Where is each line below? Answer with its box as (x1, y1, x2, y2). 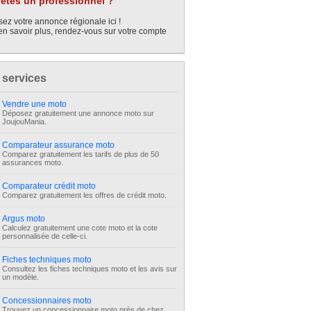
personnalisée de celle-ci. (2, 232, 87, 240)
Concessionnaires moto (2, 296, 92, 305)
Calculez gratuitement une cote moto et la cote (2, 224, 158, 232)
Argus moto (2, 214, 45, 224)
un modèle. (2, 273, 39, 281)
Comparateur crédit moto (2, 181, 96, 191)
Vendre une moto (2, 99, 67, 109)
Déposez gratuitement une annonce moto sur (2, 109, 154, 117)
